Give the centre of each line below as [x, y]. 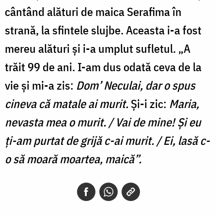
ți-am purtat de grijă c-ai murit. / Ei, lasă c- [107, 140]
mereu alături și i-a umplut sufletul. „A [98, 48]
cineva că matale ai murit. [67, 103]
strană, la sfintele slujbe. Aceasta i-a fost [103, 30]
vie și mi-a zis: [40, 85]
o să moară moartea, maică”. [73, 159]
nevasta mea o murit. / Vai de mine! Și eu [103, 122]
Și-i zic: [149, 103]
